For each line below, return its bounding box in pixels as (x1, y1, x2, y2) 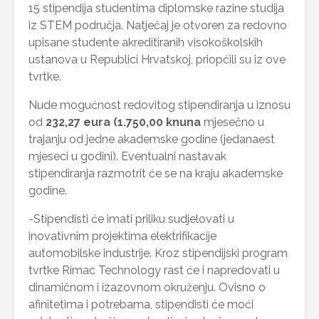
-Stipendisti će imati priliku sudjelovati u (28, 211, 234, 226)
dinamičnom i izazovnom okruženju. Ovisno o (28, 280, 266, 294)
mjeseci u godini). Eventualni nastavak (28, 149, 226, 163)
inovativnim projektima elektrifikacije (28, 229, 216, 243)
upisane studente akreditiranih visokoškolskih (28, 35, 263, 49)
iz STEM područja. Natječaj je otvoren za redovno (28, 18, 287, 32)
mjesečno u (201, 115, 264, 129)
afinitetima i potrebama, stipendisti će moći (28, 297, 253, 311)
